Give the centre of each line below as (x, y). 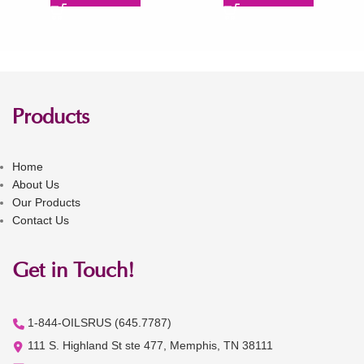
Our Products (46, 202)
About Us (36, 184)
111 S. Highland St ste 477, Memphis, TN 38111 (150, 345)
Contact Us (41, 220)
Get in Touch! (74, 272)
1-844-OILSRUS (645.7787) (100, 322)
